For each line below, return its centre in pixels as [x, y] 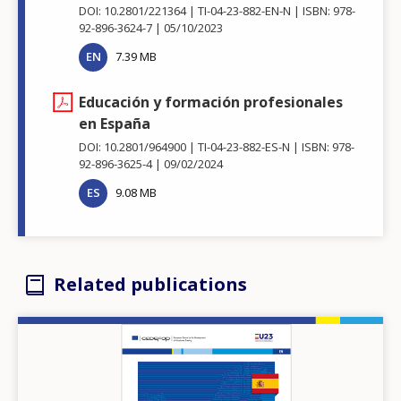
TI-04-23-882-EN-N [244, 10]
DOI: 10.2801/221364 [132, 10]
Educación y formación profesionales [211, 102]
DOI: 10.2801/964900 [132, 146]
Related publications [150, 284]
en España [115, 123]
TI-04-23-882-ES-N [244, 146]
